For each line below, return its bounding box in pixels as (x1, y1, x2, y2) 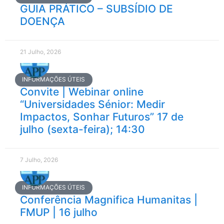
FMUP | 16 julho (20, 206, 97, 219)
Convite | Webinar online (20, 85, 143, 98)
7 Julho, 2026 (20, 156, 58, 164)
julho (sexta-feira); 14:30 (20, 123, 145, 136)
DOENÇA (20, 15, 65, 28)
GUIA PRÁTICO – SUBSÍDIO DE (20, 2, 173, 15)
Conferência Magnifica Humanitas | (20, 193, 197, 206)
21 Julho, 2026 (20, 48, 61, 56)
